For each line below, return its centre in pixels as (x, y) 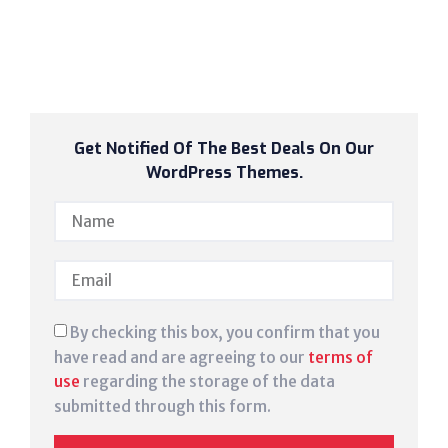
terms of (340, 357)
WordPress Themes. (224, 173)
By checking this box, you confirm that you (225, 332)
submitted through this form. (162, 406)
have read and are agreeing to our (181, 357)
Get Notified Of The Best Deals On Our (224, 149)
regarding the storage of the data (207, 381)
